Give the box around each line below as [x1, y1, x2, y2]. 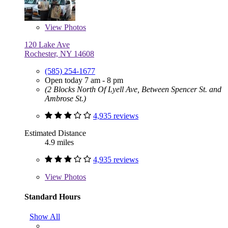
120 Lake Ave [24, 40, 70, 49]
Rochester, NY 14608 [24, 49, 94, 58]
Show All [30, 212, 60, 221]
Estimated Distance [24, 128, 86, 137]
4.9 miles [45, 137, 74, 147]
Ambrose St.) [45, 94, 86, 103]
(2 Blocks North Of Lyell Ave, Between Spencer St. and [45, 84, 221, 94]
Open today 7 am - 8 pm [45, 75, 123, 84]
